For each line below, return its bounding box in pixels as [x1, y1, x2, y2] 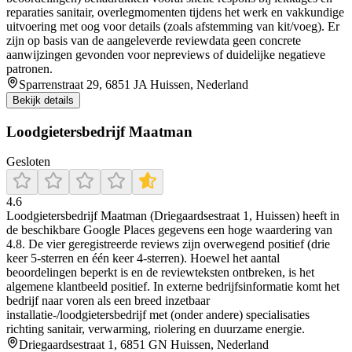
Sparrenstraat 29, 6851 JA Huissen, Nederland [19, 77, 248, 91]
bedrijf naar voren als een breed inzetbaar [6, 294, 210, 308]
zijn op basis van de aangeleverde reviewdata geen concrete [6, 33, 301, 47]
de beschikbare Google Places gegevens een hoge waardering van [6, 223, 332, 237]
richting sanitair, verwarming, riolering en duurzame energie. [6, 322, 305, 336]
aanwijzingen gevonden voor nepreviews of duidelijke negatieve [6, 47, 325, 61]
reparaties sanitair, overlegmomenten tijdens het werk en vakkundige [6, 5, 344, 19]
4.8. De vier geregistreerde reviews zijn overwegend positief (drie [6, 237, 330, 251]
